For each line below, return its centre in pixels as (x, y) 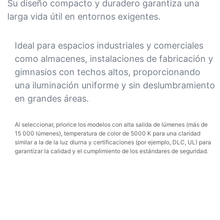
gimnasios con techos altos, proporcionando (108, 72)
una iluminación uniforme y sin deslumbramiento (115, 85)
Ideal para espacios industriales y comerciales (109, 45)
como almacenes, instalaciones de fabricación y (114, 58)
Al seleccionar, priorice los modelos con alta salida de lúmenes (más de (111, 125)
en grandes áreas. (52, 98)
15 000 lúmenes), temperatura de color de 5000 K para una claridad (108, 134)
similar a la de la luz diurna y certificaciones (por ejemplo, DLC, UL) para (113, 142)
